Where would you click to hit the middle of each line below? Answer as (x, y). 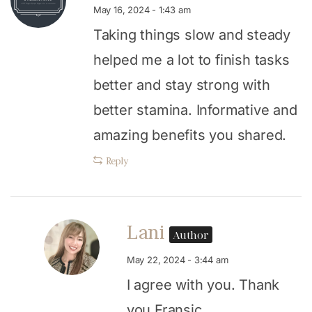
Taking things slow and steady (192, 34)
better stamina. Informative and (195, 110)
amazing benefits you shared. (190, 135)
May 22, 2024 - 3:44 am (177, 259)
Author (191, 234)
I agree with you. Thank (203, 284)
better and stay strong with (181, 85)
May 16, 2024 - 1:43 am (142, 9)
